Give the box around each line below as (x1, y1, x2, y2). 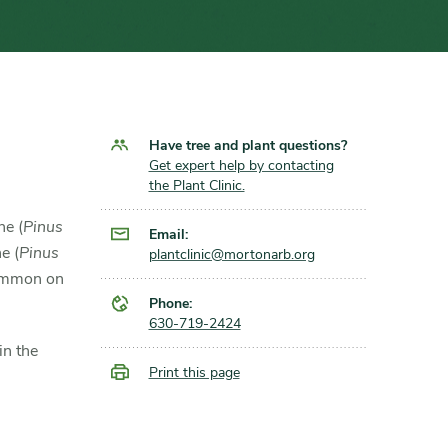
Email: (148, 225, 188, 244)
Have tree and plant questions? (148, 136, 347, 155)
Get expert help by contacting (148, 156, 334, 175)
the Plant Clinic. (148, 176, 245, 195)
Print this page (148, 363, 240, 382)
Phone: (148, 294, 192, 313)
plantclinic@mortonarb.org (148, 245, 315, 264)
